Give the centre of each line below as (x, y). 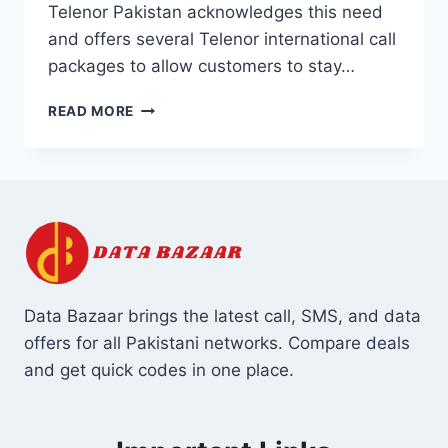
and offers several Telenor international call (222, 39)
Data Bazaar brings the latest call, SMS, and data (222, 315)
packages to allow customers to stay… (201, 66)
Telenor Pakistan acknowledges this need (215, 12)
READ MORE (91, 111)
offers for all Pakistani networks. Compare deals (217, 342)
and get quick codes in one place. (159, 369)
